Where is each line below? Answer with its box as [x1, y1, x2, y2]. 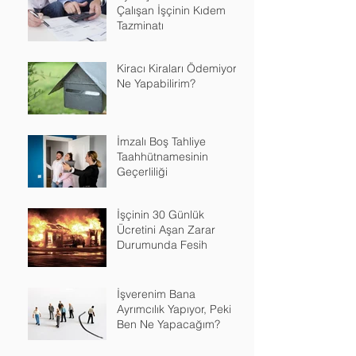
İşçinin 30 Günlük [117, 207, 204, 222]
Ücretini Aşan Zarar [117, 222, 215, 238]
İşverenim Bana [117, 287, 195, 302]
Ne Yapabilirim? [117, 76, 195, 91]
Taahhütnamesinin [117, 149, 208, 164]
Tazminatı [117, 18, 164, 33]
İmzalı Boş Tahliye [117, 134, 206, 149]
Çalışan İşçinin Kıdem [117, 3, 226, 18]
